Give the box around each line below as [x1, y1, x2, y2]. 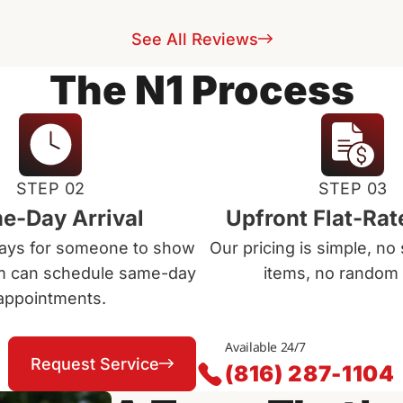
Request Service [31, 354, 160, 373]
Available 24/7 [225, 337, 306, 355]
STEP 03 [318, 179, 388, 198]
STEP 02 [15, 179, 85, 198]
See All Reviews [130, 30, 258, 49]
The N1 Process [49, 66, 354, 114]
